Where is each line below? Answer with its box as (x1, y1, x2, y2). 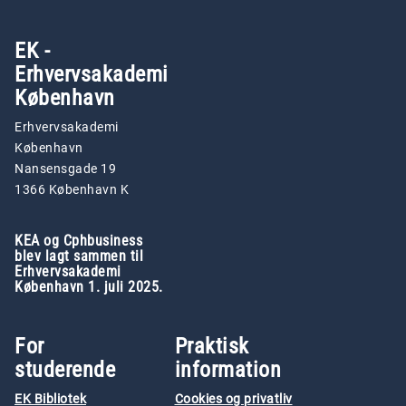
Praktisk (174, 333, 249, 360)
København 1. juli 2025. (14, 278, 163, 296)
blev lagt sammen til (14, 247, 143, 266)
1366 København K (14, 182, 129, 198)
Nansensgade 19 (14, 161, 116, 178)
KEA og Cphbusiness (14, 232, 142, 250)
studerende (14, 357, 115, 383)
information (174, 357, 281, 383)
